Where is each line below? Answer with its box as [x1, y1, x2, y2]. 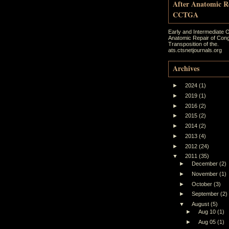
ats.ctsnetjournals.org [168, 47, 222, 53]
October [192, 180, 214, 187]
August [192, 201, 211, 207]
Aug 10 [198, 208, 218, 215]
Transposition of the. [168, 41, 219, 47]
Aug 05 [198, 218, 218, 225]
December [192, 161, 220, 167]
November [192, 170, 220, 177]
